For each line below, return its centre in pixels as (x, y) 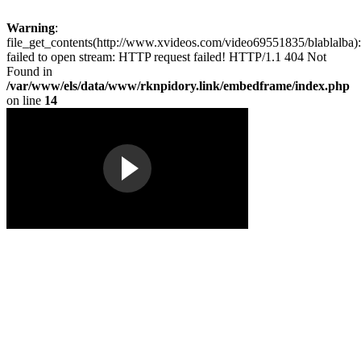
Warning (31, 28)
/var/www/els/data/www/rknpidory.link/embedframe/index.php (178, 86)
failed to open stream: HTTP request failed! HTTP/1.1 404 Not (166, 57)
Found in (29, 71)
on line (25, 100)
